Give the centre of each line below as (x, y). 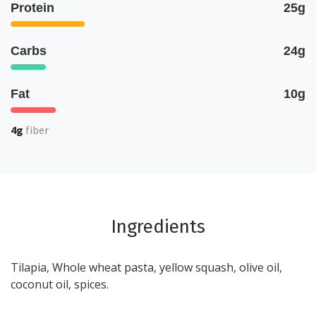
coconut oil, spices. (60, 284)
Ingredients (158, 227)
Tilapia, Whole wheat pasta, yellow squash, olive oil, (146, 267)
